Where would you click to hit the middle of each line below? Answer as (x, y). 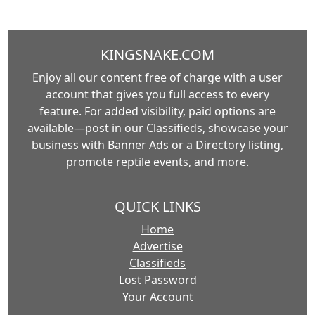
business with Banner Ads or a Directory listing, (157, 145)
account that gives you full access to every (157, 95)
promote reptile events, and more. (157, 162)
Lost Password (157, 280)
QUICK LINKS (157, 207)
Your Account (157, 297)
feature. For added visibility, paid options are (157, 111)
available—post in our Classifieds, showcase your (157, 128)
